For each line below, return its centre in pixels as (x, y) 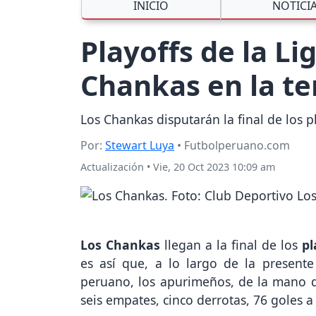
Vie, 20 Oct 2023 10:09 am (214, 167)
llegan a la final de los (231, 245)
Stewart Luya (140, 146)
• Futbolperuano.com (232, 146)
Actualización (112, 167)
